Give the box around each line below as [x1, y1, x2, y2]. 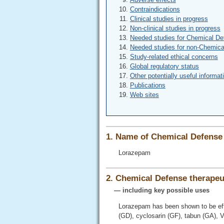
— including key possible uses [106, 186, 209, 194]
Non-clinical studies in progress [129, 24, 220, 32]
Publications [129, 81, 165, 89]
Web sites [129, 91, 159, 99]
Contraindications [129, 5, 180, 13]
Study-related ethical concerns [129, 53, 218, 61]
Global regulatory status [129, 62, 199, 70]
